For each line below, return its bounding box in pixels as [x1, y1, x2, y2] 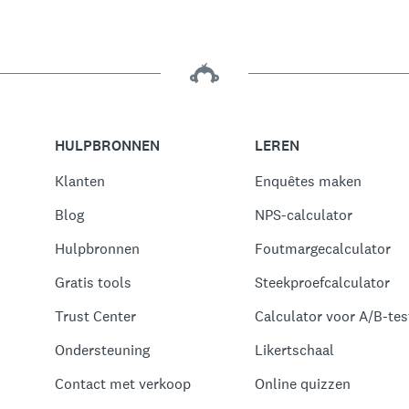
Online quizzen [254, 374, 351, 393]
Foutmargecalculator [254, 239, 391, 258]
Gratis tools [54, 273, 131, 292]
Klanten [54, 172, 105, 191]
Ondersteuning [54, 341, 150, 360]
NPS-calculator [254, 205, 352, 225]
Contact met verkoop [54, 374, 191, 393]
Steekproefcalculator [254, 273, 390, 292]
